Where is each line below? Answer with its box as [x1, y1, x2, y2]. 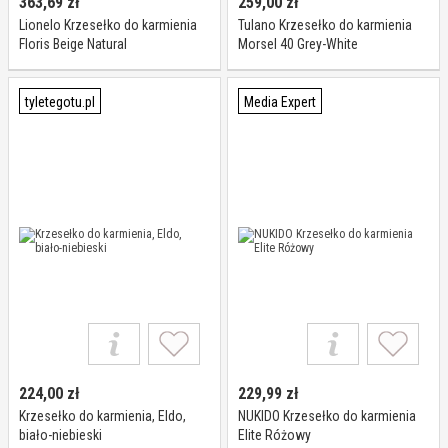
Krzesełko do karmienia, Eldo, [19, 408, 186, 424]
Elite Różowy [238, 427, 311, 443]
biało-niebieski [19, 427, 102, 443]
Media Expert [244, 94, 316, 110]
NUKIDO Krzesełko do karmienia [238, 408, 416, 424]
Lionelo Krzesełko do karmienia [19, 17, 197, 33]
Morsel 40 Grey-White [238, 36, 358, 52]
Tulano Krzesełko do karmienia [238, 17, 412, 33]
